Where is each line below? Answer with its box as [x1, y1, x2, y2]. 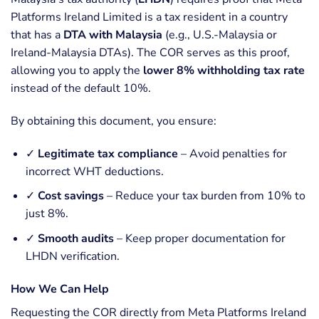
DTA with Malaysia [63, 27, 162, 43]
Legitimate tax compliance [37, 145, 178, 162]
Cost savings [37, 188, 104, 204]
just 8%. [25, 206, 68, 222]
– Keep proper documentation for [113, 231, 286, 247]
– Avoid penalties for [177, 145, 287, 162]
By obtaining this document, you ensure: [11, 113, 216, 130]
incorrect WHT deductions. [25, 163, 164, 179]
